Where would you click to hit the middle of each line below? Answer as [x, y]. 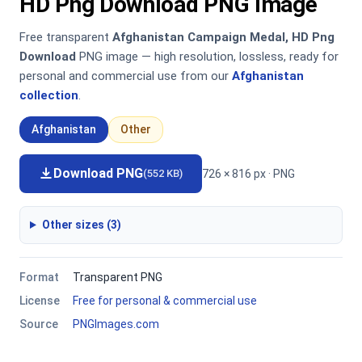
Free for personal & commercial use [165, 301]
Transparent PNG [118, 277]
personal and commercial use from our [126, 76]
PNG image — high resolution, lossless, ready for [207, 57]
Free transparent [66, 37]
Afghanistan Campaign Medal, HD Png [223, 37]
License [40, 301]
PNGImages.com [116, 324]
